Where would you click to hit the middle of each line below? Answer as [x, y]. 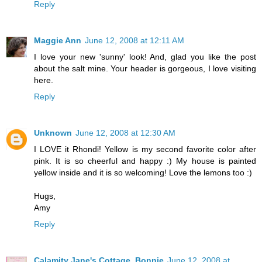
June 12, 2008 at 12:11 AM [135, 40]
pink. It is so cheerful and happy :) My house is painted [145, 161]
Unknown [53, 132]
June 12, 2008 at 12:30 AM [125, 132]
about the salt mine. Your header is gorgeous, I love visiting [145, 68]
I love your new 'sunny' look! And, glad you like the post [145, 56]
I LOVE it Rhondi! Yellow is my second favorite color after [145, 149]
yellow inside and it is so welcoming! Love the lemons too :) [143, 172]
